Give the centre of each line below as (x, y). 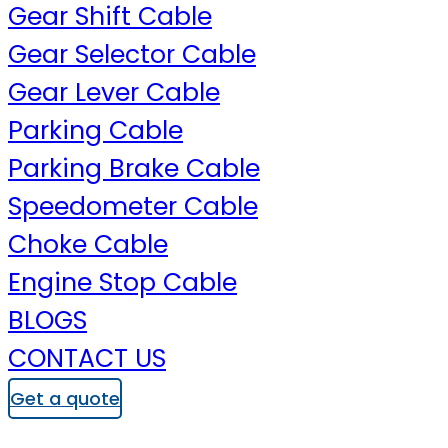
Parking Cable (95, 130)
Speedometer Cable (133, 206)
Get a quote (65, 398)
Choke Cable (88, 244)
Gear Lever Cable (114, 92)
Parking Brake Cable (134, 168)
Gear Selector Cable (132, 54)
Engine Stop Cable (122, 282)
